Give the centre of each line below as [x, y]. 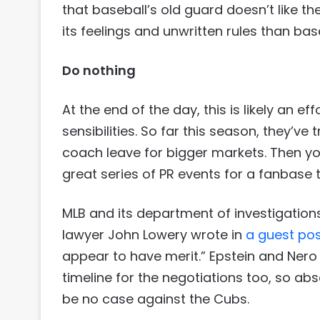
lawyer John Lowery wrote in [154, 235]
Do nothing [99, 71]
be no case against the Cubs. [156, 299]
